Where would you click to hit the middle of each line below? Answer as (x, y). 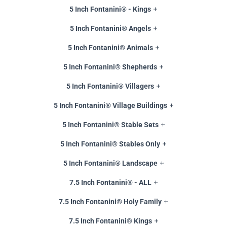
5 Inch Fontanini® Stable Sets (110, 125)
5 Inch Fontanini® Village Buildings (110, 106)
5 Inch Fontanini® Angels (110, 29)
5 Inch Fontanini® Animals (110, 48)
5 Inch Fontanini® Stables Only (110, 144)
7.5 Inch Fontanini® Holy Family (110, 202)
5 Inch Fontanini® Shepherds (110, 67)
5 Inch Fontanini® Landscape (110, 163)
